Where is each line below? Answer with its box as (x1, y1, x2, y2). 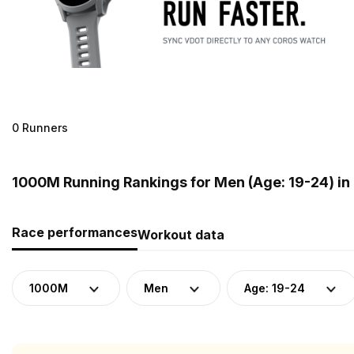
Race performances (12, 224, 137, 240)
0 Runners (12, 120, 68, 134)
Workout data (137, 226, 224, 243)
